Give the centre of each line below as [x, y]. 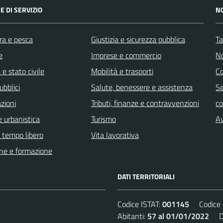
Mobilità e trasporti [122, 71]
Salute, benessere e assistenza [142, 87]
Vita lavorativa [115, 135]
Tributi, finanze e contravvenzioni [145, 103]
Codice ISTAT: [140, 204]
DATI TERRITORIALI [146, 176]
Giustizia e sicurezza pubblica [138, 39]
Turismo [103, 119]
